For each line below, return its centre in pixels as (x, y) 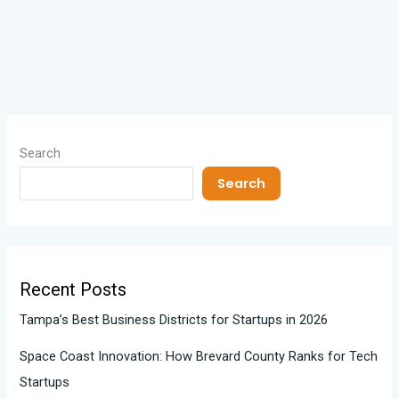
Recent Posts (73, 290)
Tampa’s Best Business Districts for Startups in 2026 (174, 320)
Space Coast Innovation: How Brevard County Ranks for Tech (199, 357)
